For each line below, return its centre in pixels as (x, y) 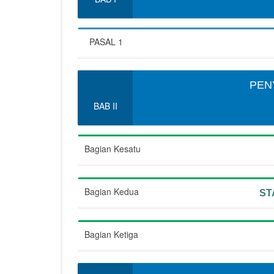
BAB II (105, 106)
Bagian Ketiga (111, 234)
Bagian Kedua (112, 191)
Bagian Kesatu (113, 149)
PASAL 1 (106, 42)
